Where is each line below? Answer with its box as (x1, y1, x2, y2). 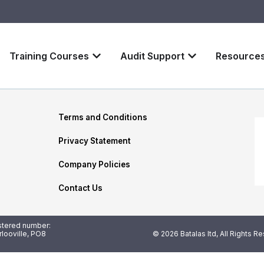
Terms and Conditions (58, 112, 147, 122)
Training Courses (9, 49, 89, 62)
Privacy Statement (58, 136, 131, 146)
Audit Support (120, 49, 184, 62)
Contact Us (58, 183, 103, 193)
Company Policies (58, 159, 130, 169)
